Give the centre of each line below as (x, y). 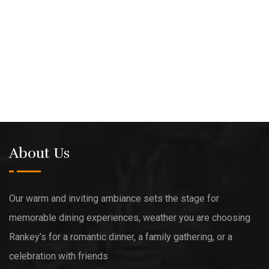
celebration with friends (59, 256)
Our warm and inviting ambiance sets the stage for (114, 198)
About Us (39, 153)
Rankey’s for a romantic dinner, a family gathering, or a (121, 237)
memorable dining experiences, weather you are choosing (130, 217)
